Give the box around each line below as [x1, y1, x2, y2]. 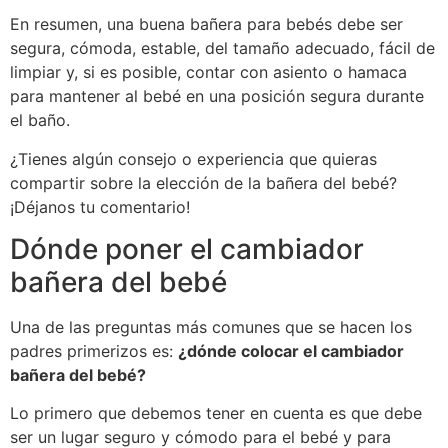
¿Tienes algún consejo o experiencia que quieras [10, 148, 377, 169]
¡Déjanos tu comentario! [10, 196, 190, 217]
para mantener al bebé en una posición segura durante [10, 86, 424, 107]
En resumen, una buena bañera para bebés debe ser [10, 14, 403, 35]
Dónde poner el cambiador [10, 232, 364, 267]
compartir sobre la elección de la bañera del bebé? [10, 172, 397, 193]
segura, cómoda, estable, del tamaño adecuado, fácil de [10, 38, 435, 59]
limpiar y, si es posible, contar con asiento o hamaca [10, 62, 407, 83]
